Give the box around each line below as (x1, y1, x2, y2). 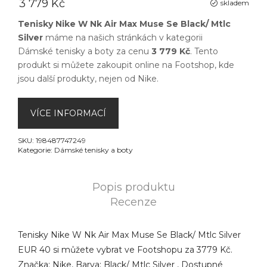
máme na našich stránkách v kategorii (43, 32, 203, 43)
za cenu (114, 46, 151, 57)
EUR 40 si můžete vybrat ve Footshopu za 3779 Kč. (18, 244, 232, 255)
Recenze (110, 195, 157, 209)
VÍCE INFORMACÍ (30, 108, 106, 119)
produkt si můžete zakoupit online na (18, 60, 175, 70)
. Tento (190, 46, 218, 57)
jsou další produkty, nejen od (18, 73, 138, 84)
